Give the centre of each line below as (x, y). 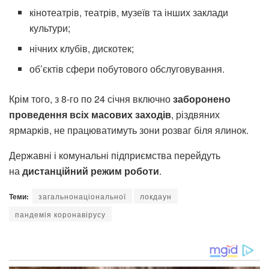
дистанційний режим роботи (91, 171)
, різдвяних (195, 114)
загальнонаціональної (82, 196)
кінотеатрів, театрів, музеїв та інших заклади (129, 12)
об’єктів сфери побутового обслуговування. (127, 68)
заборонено (202, 98)
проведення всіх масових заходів (90, 114)
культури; (50, 28)
